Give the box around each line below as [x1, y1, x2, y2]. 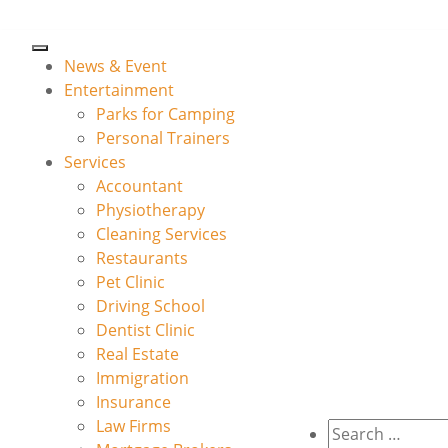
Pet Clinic [96, 271, 165, 293]
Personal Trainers [96, 127, 230, 149]
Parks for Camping [96, 103, 235, 125]
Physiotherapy [96, 199, 205, 221]
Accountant [96, 175, 183, 197]
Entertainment [64, 79, 174, 101]
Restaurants [96, 247, 188, 269]
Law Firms [96, 415, 171, 437]
